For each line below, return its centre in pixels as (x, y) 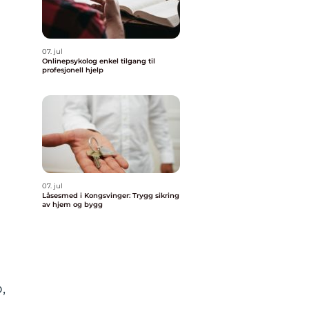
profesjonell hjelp (73, 70)
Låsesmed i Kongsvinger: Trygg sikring (111, 196)
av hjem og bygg (72, 205)
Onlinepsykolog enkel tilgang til (71, 61)
